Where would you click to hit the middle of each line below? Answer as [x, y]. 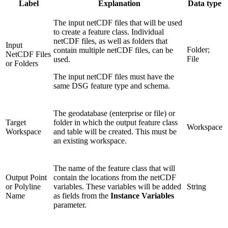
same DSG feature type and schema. [112, 85]
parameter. [70, 205]
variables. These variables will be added [117, 186]
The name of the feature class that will [114, 168]
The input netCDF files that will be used [118, 22]
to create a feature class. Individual [109, 32]
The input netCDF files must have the [114, 76]
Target [16, 122]
